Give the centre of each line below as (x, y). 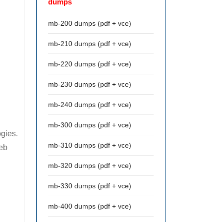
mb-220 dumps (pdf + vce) (90, 64)
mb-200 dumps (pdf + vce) (90, 23)
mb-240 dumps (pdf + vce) (90, 105)
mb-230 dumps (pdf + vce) (90, 84)
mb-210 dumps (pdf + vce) (90, 44)
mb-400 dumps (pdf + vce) (90, 206)
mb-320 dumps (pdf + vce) (90, 166)
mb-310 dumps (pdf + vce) (90, 145)
